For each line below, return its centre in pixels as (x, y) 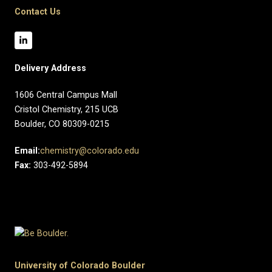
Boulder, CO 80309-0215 (62, 124)
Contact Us (38, 12)
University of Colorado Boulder (80, 265)
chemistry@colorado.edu (90, 151)
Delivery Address (50, 68)
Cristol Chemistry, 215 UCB (66, 109)
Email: (27, 151)
